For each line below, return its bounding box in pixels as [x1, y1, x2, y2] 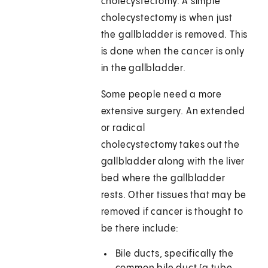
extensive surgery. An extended [100, 106, 245, 117]
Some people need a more [100, 90, 223, 100]
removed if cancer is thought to [100, 207, 243, 218]
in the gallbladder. [100, 63, 186, 74]
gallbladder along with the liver [100, 157, 245, 167]
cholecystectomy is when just [100, 13, 233, 24]
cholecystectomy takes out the [100, 140, 240, 151]
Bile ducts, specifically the [115, 249, 234, 260]
